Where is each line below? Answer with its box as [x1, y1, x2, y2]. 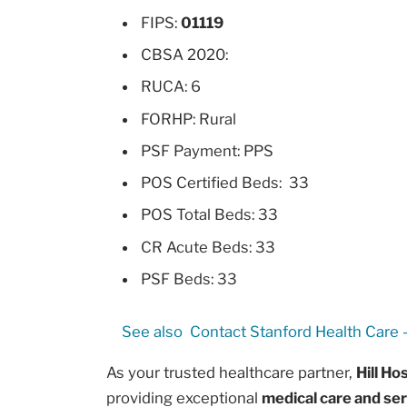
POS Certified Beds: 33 [141, 174, 310, 193]
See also [121, 322, 183, 341]
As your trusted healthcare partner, [106, 362, 357, 382]
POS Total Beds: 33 [141, 205, 279, 224]
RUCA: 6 [141, 77, 202, 96]
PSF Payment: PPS [141, 141, 274, 160]
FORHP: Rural [141, 109, 237, 128]
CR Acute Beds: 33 [141, 237, 276, 256]
